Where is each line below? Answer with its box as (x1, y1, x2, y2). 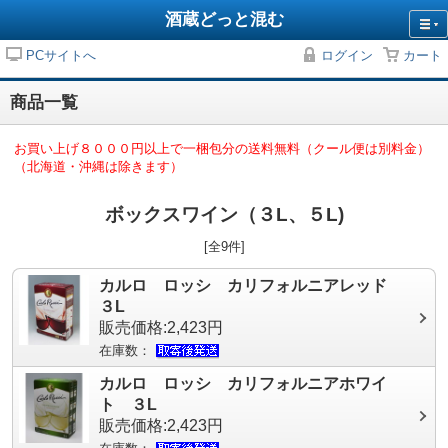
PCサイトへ (26, 48, 96, 63)
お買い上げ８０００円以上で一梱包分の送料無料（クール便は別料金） (14, 141, 430, 156)
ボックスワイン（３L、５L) (104, 204, 344, 225)
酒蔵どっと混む (164, 10, 284, 29)
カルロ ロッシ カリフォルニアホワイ (99, 375, 387, 392)
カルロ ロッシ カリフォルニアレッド (99, 277, 403, 294)
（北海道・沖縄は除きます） (14, 159, 183, 174)
